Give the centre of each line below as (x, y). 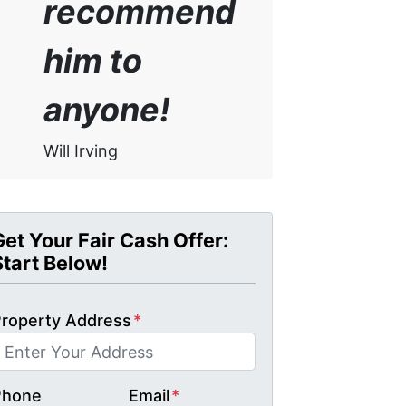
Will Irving (80, 150)
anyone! (106, 110)
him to (92, 61)
